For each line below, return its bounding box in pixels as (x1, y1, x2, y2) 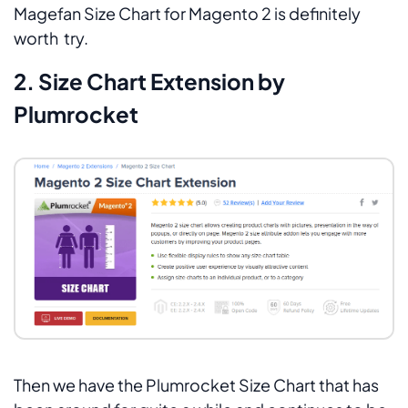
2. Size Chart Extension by (14, 66, 285, 95)
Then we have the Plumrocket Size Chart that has (14, 373, 379, 395)
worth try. (14, 26, 88, 48)
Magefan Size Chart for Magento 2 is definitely (14, 2, 361, 24)
